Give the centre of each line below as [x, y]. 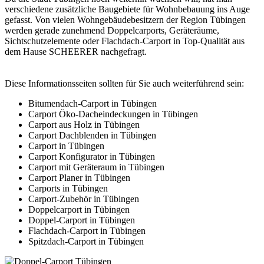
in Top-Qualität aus [208, 41]
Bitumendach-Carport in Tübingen [93, 104]
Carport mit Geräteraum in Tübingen [96, 167]
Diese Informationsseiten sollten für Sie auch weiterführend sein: [124, 84]
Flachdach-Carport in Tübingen [87, 231]
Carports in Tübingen [68, 189]
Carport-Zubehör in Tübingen [84, 199]
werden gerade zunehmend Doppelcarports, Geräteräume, [112, 31]
